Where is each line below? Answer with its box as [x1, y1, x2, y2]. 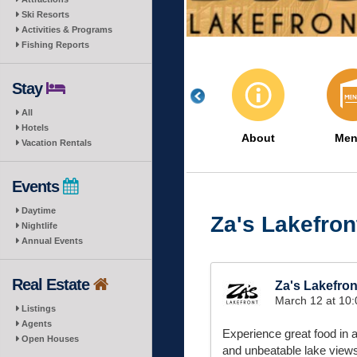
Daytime [22, 206, 56, 215]
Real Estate [12, 276, 93, 293]
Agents [22, 319, 52, 328]
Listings [22, 304, 56, 313]
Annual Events [22, 236, 83, 245]
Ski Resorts [22, 10, 69, 19]
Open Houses [22, 334, 79, 343]
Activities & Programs [22, 25, 112, 34]
